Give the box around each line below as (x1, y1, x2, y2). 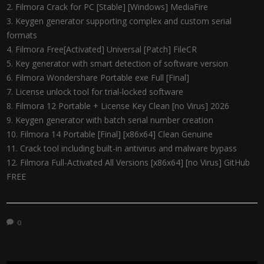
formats (6, 29, 38, 41)
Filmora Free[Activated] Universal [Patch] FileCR (15, 44, 197, 55)
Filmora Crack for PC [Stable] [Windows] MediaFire (15, 1, 209, 12)
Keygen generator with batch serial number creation (15, 114, 214, 126)
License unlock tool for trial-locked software (15, 86, 184, 97)
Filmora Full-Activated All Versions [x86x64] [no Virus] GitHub (20, 157, 250, 168)
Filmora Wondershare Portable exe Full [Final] (15, 72, 190, 83)
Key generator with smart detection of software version (15, 58, 229, 69)
